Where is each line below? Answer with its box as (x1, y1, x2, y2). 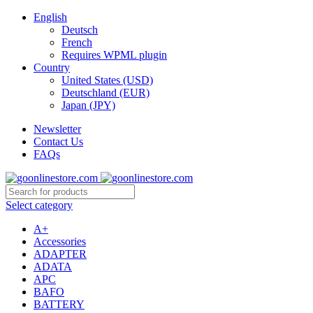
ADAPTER (34, 248, 87, 260)
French (61, 36, 92, 48)
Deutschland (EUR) (61, 87, 150, 99)
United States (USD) (61, 74, 153, 86)
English (34, 11, 67, 23)
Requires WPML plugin (61, 49, 167, 61)
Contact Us (34, 136, 83, 147)
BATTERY (34, 298, 85, 310)
